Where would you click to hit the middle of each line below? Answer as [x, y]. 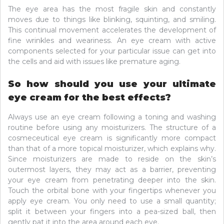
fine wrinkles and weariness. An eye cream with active [112, 41]
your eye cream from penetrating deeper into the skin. [112, 180]
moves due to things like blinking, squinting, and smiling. [112, 20]
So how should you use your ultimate [112, 84]
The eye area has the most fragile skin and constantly [112, 9]
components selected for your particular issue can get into [112, 51]
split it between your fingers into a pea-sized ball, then [112, 212]
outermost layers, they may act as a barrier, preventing [112, 170]
